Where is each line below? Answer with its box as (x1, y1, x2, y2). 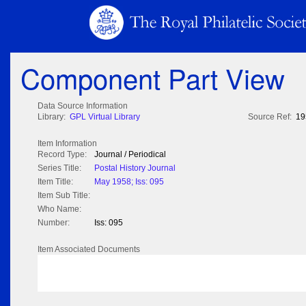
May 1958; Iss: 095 (94, 177, 164, 187)
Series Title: (38, 163, 81, 173)
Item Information (38, 139, 97, 149)
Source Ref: (248, 112, 292, 122)
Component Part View (20, 58, 285, 98)
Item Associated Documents (38, 245, 140, 255)
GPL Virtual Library (70, 112, 140, 122)
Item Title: (38, 177, 73, 187)
